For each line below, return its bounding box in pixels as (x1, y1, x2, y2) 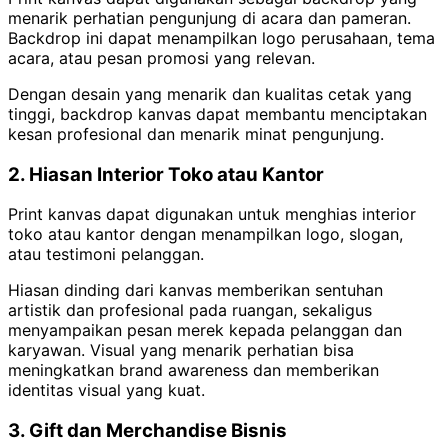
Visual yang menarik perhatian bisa (90, 340, 354, 361)
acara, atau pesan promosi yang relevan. (8, 47, 315, 68)
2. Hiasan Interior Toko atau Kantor (8, 162, 324, 186)
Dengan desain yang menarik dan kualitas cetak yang (8, 83, 412, 104)
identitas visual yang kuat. (8, 380, 205, 401)
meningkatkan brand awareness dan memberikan (8, 360, 379, 381)
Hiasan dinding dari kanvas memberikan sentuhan (8, 280, 383, 301)
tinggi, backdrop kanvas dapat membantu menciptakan (8, 103, 427, 124)
